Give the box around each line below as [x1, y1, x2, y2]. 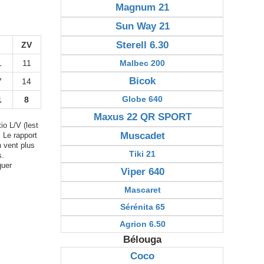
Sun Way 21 [115, 21, 170, 32]
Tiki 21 [129, 149, 156, 159]
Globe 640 [122, 94, 163, 104]
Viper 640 [120, 166, 164, 177]
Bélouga [123, 234, 162, 245]
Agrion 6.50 [119, 219, 166, 229]
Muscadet [120, 130, 165, 141]
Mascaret [124, 185, 161, 194]
